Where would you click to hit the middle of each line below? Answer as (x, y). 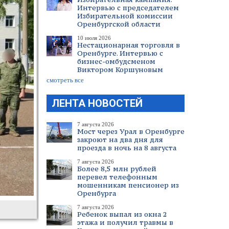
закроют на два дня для (120, 140)
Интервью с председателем (128, 8)
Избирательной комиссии (125, 16)
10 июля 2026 (94, 38)
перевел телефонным (117, 177)
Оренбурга (97, 193)
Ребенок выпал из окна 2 (122, 214)
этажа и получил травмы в (125, 222)
